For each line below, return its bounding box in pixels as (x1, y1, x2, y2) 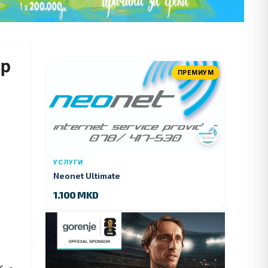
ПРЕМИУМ (177, 68, 214, 77)
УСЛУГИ (53, 158, 83, 166)
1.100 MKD (53, 188, 99, 200)
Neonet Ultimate (53, 170, 120, 181)
